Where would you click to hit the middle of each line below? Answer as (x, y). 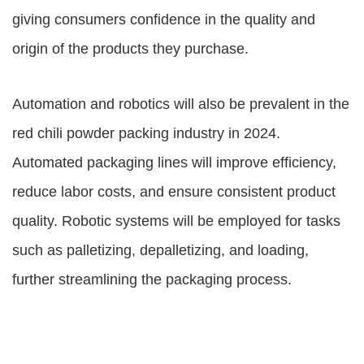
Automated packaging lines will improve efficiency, (174, 162)
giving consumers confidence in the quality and (164, 19)
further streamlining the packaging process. (152, 279)
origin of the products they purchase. (130, 49)
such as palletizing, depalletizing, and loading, (160, 250)
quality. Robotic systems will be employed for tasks (176, 221)
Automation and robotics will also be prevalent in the (181, 104)
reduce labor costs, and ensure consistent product (174, 192)
